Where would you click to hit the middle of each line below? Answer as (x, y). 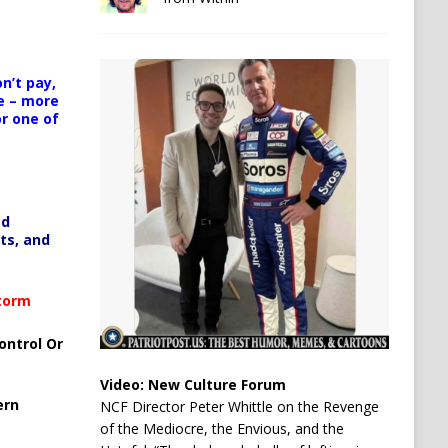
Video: (123, 384)
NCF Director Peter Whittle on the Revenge (239, 406)
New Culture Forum (216, 384)
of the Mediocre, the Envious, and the (221, 428)
